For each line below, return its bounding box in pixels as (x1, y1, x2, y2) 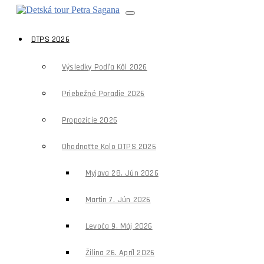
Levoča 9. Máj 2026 (85, 221, 153, 232)
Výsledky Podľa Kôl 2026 (62, 62, 147, 72)
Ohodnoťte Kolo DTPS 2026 (62, 141, 156, 152)
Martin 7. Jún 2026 (85, 194, 151, 205)
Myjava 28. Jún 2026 (85, 168, 159, 179)
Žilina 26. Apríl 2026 (85, 247, 155, 258)
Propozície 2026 (62, 115, 117, 126)
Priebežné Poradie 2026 (62, 88, 145, 99)
